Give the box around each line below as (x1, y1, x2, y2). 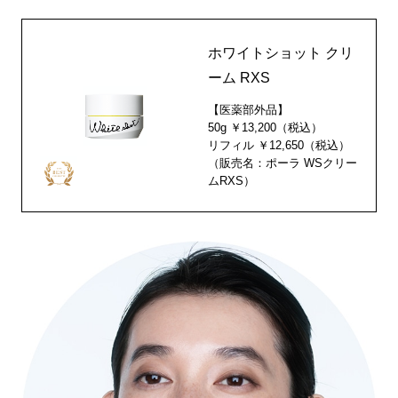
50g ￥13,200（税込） (208, 120, 323, 134)
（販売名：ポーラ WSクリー (208, 155, 358, 170)
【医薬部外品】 (208, 102, 290, 116)
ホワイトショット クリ (208, 44, 354, 60)
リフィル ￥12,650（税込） (208, 138, 351, 152)
